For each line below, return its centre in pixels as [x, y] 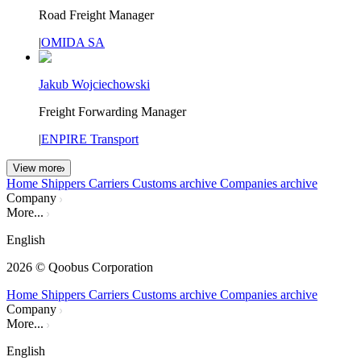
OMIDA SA [73, 43]
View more [37, 168]
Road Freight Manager [96, 15]
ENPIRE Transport [90, 139]
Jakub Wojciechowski [94, 85]
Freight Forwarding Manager [112, 112]
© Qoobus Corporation [93, 268]
